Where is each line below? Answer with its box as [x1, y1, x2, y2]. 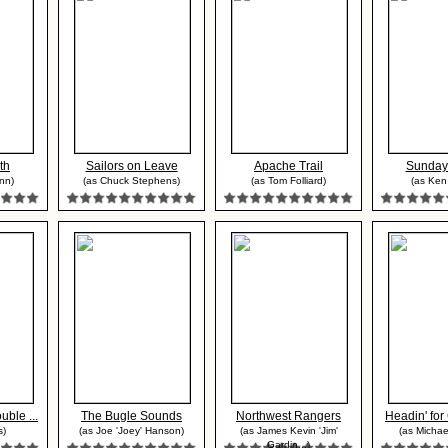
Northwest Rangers [236, 409, 341, 423]
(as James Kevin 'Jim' [239, 425, 338, 436]
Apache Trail [254, 159, 323, 173]
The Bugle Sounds [81, 409, 182, 423]
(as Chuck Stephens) [83, 175, 180, 186]
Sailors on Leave [85, 159, 178, 173]
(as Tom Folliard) [251, 175, 326, 186]
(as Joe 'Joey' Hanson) [79, 425, 184, 436]
